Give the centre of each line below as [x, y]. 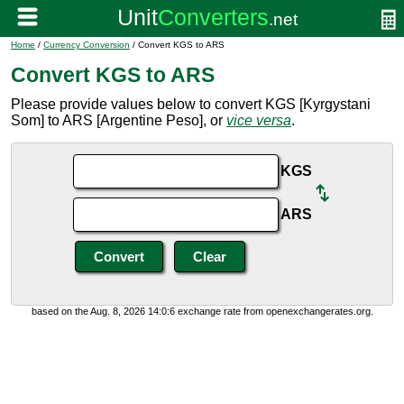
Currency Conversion [87, 45]
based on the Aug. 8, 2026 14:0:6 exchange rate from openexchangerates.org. [202, 311]
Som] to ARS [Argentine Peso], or [119, 120]
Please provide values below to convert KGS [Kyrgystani [191, 104]
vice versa [259, 120]
